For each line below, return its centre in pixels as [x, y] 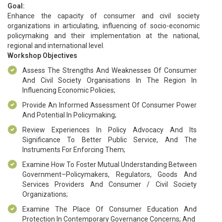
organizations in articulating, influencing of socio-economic [104, 26]
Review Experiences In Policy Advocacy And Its [110, 130]
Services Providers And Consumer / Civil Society [110, 184]
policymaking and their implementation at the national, [104, 35]
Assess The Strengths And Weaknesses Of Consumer [110, 70]
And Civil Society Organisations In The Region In [110, 80]
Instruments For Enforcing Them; [74, 149]
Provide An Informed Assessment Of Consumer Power [110, 105]
